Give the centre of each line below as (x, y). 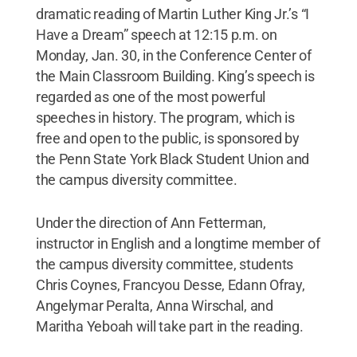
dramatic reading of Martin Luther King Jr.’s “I (173, 14)
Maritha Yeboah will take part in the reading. (169, 326)
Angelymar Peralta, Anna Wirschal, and (154, 305)
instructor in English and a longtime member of (178, 243)
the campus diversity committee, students (164, 264)
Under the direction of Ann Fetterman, (151, 222)
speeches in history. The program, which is (165, 117)
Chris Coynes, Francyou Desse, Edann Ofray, (170, 284)
